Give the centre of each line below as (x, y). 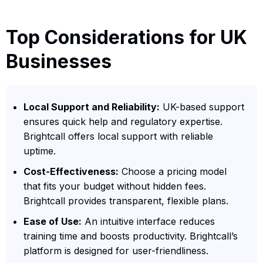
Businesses (59, 61)
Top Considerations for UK (127, 37)
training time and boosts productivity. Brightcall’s (131, 236)
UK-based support (202, 107)
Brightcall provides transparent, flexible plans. (126, 200)
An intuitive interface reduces (148, 221)
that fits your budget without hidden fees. (115, 186)
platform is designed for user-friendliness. (116, 250)
